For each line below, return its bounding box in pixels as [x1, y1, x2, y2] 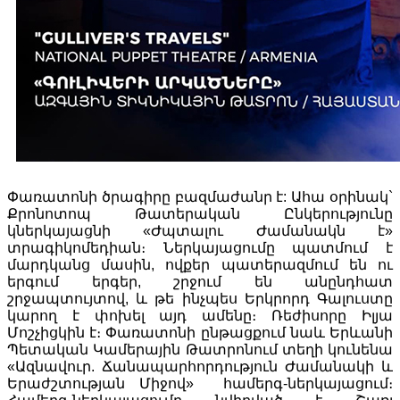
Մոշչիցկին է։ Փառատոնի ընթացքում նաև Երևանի [7, 324, 393, 340]
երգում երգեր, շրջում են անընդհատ [7, 273, 393, 289]
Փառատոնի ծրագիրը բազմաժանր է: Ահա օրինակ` [7, 188, 393, 204]
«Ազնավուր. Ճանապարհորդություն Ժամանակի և [7, 358, 393, 374]
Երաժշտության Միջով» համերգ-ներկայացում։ [7, 375, 393, 391]
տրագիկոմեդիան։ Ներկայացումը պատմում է [7, 239, 393, 255]
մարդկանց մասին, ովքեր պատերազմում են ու [7, 256, 393, 272]
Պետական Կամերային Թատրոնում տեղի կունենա [7, 341, 393, 357]
